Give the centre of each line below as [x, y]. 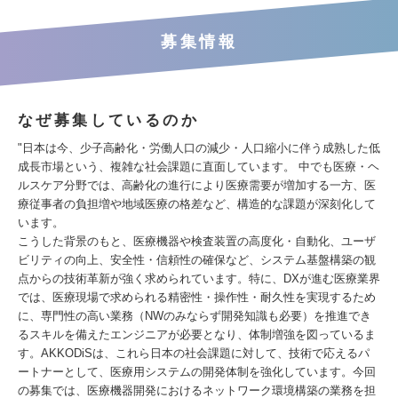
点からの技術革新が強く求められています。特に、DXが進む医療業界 [199, 279]
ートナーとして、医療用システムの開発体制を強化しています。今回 [197, 372]
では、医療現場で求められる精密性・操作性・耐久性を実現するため [197, 297]
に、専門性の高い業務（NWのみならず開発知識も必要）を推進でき [195, 316]
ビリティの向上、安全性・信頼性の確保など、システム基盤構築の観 [197, 260]
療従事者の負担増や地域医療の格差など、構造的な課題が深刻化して [197, 204]
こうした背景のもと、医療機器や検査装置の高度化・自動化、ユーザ [197, 241]
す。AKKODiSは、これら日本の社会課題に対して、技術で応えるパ [194, 353]
